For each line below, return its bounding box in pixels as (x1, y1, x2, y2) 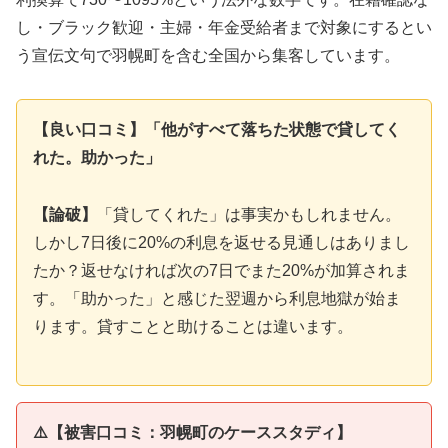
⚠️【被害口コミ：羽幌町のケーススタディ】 (33, 424, 352, 442)
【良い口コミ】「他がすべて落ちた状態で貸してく (33, 120, 401, 138)
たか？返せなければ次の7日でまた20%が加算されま (33, 261, 410, 279)
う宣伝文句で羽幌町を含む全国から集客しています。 (16, 47, 400, 65)
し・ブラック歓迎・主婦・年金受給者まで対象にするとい (16, 19, 432, 37)
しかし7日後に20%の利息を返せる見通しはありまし (33, 233, 410, 251)
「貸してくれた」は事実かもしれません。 (97, 205, 401, 223)
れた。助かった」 (33, 148, 161, 166)
